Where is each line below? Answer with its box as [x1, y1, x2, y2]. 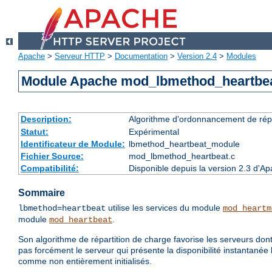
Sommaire [18, 188, 65, 199]
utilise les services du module [106, 203, 223, 213]
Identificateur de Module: [20, 139, 125, 149]
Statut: [20, 127, 49, 137]
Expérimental [128, 127, 179, 137]
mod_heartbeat [49, 215, 112, 225]
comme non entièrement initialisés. [18, 256, 152, 267]
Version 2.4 [177, 52, 217, 61]
